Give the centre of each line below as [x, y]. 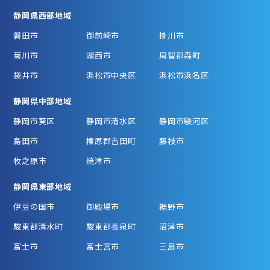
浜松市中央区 [111, 75]
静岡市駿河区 [184, 121]
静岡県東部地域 [42, 186]
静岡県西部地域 [42, 15]
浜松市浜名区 [184, 75]
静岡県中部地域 [42, 101]
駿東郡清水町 [38, 226]
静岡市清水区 [111, 121]
